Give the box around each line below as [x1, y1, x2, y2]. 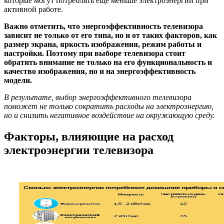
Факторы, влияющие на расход [4, 129, 173, 143]
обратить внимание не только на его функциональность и [4, 58, 212, 67]
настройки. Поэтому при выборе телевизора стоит [4, 49, 185, 58]
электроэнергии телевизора [4, 143, 153, 156]
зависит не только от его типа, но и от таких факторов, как [4, 31, 217, 40]
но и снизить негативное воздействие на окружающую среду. [4, 111, 215, 120]
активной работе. [4, 5, 63, 14]
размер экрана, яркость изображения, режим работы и [4, 40, 201, 49]
